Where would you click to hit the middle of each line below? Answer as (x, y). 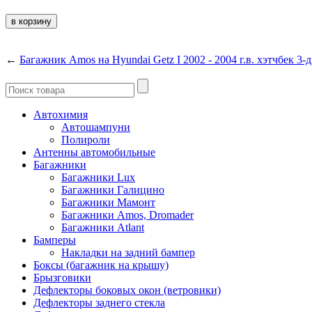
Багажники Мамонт (108, 202)
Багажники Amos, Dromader (127, 214)
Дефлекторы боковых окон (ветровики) (127, 290)
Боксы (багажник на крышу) (101, 265)
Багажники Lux (98, 177)
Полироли (86, 139)
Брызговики (62, 277)
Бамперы (55, 240)
